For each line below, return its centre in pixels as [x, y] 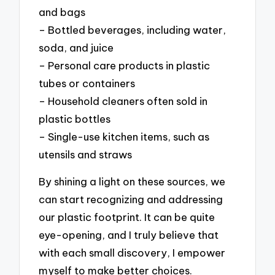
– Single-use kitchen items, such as [124, 136]
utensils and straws [86, 154]
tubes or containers [87, 83]
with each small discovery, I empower [132, 253]
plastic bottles [75, 118]
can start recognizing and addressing [131, 199]
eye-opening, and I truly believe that [129, 235]
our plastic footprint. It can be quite [127, 217]
